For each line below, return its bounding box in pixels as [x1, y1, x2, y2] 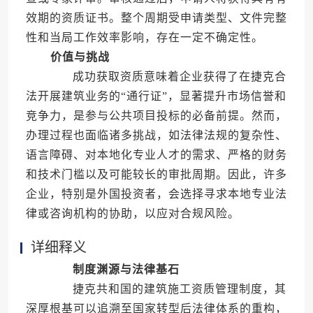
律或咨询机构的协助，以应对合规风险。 [25, 208, 240, 220]
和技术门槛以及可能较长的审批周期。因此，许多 [25, 168, 287, 181]
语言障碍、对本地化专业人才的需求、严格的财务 [25, 149, 287, 161]
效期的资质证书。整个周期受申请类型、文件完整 [25, 12, 287, 24]
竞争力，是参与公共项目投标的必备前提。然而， [25, 110, 287, 122]
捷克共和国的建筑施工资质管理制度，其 [48, 283, 286, 296]
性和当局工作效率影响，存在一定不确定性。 [25, 31, 263, 44]
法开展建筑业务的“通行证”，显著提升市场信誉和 [25, 90, 286, 103]
